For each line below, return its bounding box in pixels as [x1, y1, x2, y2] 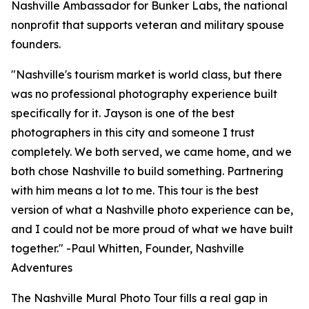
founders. [11, 37, 61, 52]
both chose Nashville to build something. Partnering [11, 164, 283, 179]
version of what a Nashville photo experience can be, [11, 203, 293, 217]
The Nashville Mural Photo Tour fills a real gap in [11, 291, 268, 306]
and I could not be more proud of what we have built [11, 222, 293, 237]
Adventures [11, 261, 72, 275]
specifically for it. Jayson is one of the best [11, 106, 235, 121]
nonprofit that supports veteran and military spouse [11, 18, 284, 32]
